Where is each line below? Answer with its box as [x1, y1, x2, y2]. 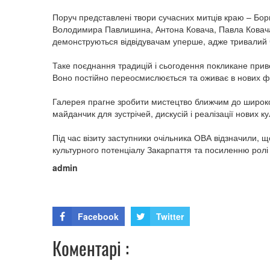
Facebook [78, 210, 119, 223]
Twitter [156, 210, 184, 223]
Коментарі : [52, 234, 129, 262]
